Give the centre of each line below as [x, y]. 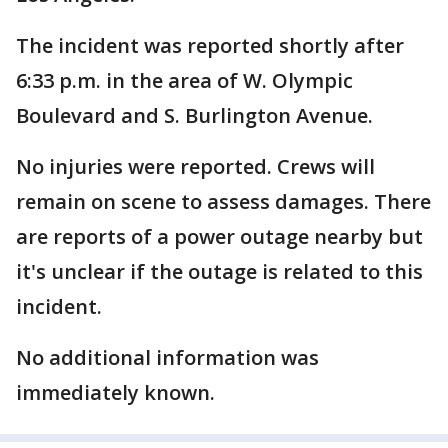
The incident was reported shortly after [210, 46]
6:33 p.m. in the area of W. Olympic [184, 81]
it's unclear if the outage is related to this [219, 272]
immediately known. [115, 393]
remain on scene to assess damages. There [223, 202]
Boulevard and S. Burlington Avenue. [194, 116]
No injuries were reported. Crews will [195, 167]
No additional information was [167, 358]
